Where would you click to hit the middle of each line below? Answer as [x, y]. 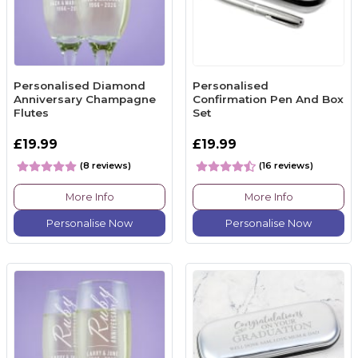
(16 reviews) [286, 166]
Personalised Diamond [80, 85]
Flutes [31, 112]
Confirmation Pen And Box [268, 99]
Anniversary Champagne [85, 99]
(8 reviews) [105, 166]
